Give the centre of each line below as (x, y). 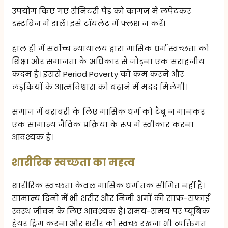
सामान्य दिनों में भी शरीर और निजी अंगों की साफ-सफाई (111, 198)
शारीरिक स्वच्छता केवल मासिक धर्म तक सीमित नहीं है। (108, 185)
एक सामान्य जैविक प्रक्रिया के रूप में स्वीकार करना (103, 124)
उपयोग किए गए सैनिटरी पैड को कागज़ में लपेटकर (102, 11)
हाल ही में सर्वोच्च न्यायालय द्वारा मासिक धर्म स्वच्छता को (111, 48)
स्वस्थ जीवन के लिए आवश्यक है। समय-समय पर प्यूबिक (111, 211)
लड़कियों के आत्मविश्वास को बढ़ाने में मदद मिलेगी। (99, 87)
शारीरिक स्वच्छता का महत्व (74, 162)
